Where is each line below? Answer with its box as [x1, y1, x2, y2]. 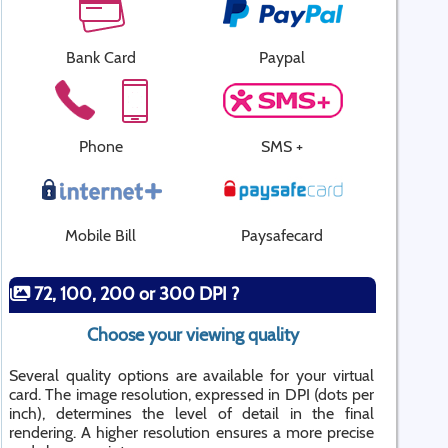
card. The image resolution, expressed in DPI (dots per [9, 385, 374, 404]
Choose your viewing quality [86, 324, 299, 346]
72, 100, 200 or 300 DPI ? [30, 283, 239, 305]
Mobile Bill [65, 226, 136, 245]
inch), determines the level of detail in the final [9, 404, 374, 423]
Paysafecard [241, 226, 323, 245]
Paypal [259, 48, 305, 67]
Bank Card [65, 48, 136, 67]
